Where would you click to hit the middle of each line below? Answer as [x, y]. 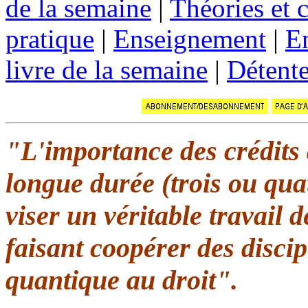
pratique [50, 38]
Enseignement [190, 38]
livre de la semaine [107, 69]
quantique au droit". [122, 280]
